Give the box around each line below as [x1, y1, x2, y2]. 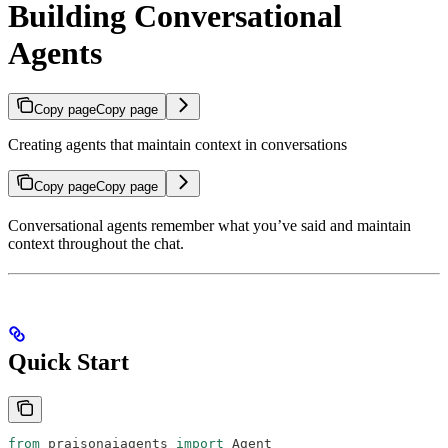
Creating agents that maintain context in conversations [8, 135, 347, 153]
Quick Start [8, 348, 129, 375]
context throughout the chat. [8, 234, 184, 252]
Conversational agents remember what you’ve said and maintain [8, 216, 411, 234]
